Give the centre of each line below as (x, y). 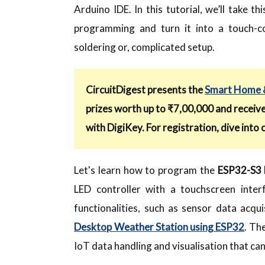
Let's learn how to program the (144, 170)
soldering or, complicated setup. (145, 47)
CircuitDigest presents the (146, 89)
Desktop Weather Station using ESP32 (159, 227)
